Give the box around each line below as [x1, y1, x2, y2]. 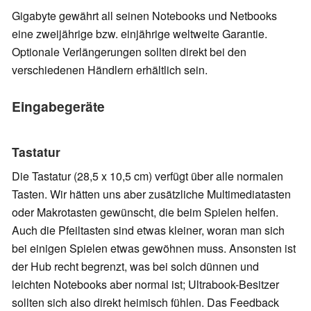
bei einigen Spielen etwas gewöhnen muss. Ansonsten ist [12, 239, 296, 256]
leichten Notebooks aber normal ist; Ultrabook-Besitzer [12, 276, 279, 292]
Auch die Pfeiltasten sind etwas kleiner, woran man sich [12, 221, 285, 238]
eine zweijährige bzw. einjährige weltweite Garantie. [12, 25, 267, 42]
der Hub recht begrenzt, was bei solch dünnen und [12, 258, 259, 274]
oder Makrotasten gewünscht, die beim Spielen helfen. [12, 203, 278, 220]
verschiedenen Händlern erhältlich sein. [12, 61, 208, 78]
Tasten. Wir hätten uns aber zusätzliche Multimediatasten [12, 185, 291, 202]
